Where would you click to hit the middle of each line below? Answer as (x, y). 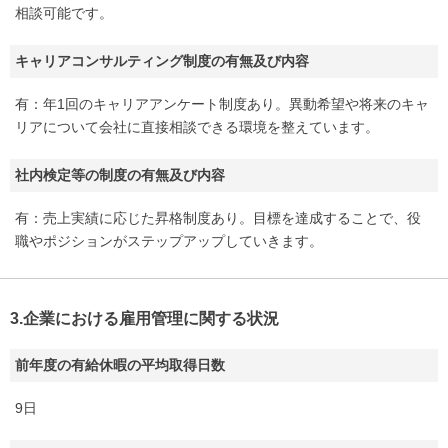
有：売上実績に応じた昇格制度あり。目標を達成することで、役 (218, 218)
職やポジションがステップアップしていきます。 (169, 241)
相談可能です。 (64, 13)
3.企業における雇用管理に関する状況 (144, 319)
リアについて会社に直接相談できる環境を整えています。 (197, 127)
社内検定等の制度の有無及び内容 (120, 175)
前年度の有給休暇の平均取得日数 (120, 365)
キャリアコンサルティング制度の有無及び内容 (162, 61)
